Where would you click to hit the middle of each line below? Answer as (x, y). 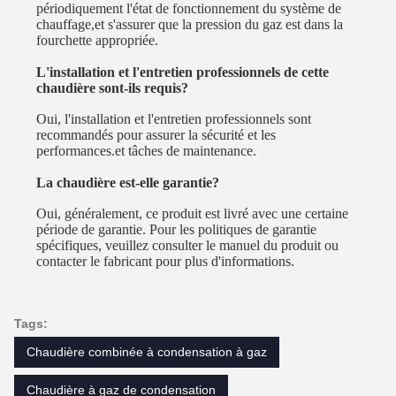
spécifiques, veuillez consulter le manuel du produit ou (188, 245)
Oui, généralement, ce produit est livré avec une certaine (193, 213)
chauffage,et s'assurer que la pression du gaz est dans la (190, 24)
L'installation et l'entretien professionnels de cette (183, 72)
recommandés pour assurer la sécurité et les (156, 135)
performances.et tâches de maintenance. (147, 151)
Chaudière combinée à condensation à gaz (147, 351)
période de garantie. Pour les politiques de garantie (177, 229)
